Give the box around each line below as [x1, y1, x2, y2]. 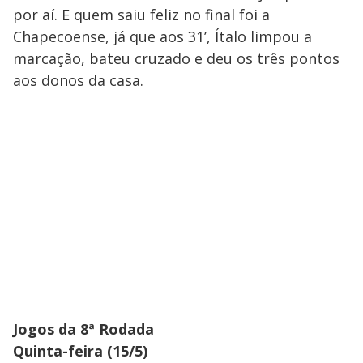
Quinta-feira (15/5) [13, 341, 147, 361]
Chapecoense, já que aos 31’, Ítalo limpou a [13, 27, 312, 47]
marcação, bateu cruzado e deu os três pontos [13, 49, 340, 69]
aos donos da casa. [13, 70, 143, 91]
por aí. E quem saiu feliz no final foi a [13, 5, 270, 25]
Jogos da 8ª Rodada [13, 319, 154, 340]
